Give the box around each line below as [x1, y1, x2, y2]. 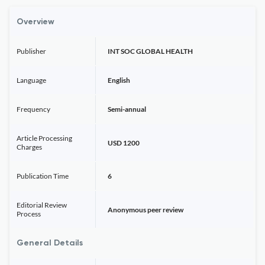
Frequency [17, 105, 50, 114]
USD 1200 [108, 138, 140, 147]
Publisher [17, 47, 46, 56]
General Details [17, 239, 83, 247]
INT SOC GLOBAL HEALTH [108, 47, 193, 56]
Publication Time [17, 172, 69, 180]
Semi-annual [108, 105, 146, 114]
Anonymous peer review [108, 205, 183, 214]
